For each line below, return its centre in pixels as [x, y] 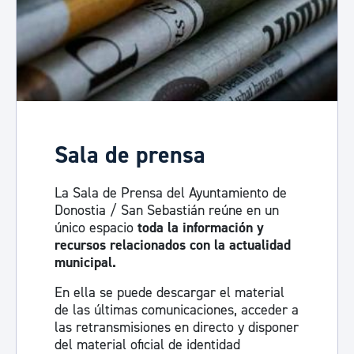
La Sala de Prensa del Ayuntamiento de [171, 193]
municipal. [85, 263]
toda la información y [201, 228]
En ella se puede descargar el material [169, 293]
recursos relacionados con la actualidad [173, 245]
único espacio [96, 228]
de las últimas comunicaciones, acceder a [177, 310]
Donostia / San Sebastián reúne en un [167, 211]
